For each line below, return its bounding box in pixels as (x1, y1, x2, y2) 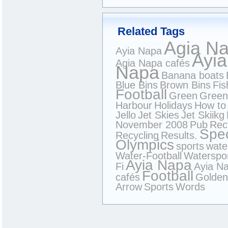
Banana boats (161, 70, 224, 81)
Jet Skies (138, 109, 179, 121)
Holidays (154, 100, 192, 111)
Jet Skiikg (181, 109, 224, 121)
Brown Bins (160, 79, 211, 91)
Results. (161, 130, 197, 141)
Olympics (116, 137, 174, 153)
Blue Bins (116, 79, 158, 91)
